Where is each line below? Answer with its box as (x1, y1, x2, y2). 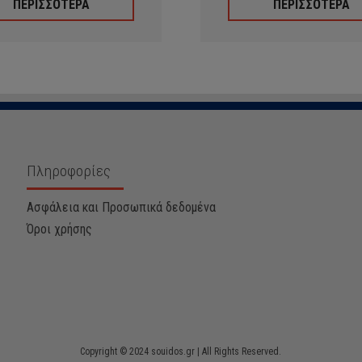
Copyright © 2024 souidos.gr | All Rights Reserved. (80, 346, 282, 357)
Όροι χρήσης (27, 221, 93, 237)
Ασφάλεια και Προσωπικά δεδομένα (27, 200, 217, 215)
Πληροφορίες (27, 162, 112, 180)
